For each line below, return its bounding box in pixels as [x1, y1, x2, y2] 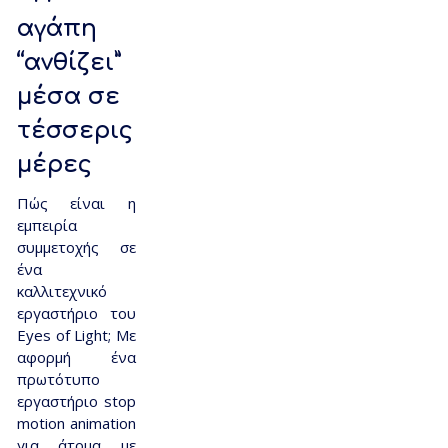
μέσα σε [16, 84, 120, 110]
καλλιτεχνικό [16, 281, 107, 302]
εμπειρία [16, 215, 77, 236]
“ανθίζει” [16, 50, 121, 76]
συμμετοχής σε [16, 237, 136, 258]
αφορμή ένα [16, 347, 136, 368]
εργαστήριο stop [16, 391, 136, 412]
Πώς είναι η [16, 193, 136, 214]
